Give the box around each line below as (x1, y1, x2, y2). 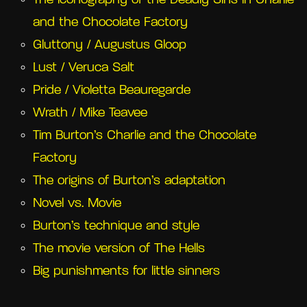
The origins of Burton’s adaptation (33, 174, 225, 188)
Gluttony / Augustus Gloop (33, 38, 186, 52)
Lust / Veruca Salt (33, 61, 134, 75)
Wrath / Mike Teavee (33, 106, 147, 120)
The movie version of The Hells (33, 242, 205, 256)
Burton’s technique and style (33, 219, 199, 233)
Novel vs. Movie (33, 197, 121, 210)
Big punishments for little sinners (33, 265, 220, 278)
